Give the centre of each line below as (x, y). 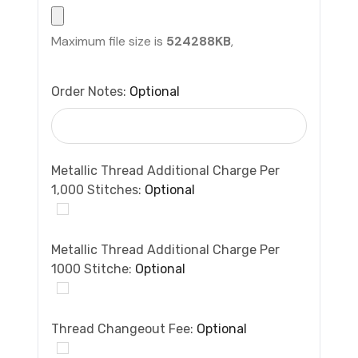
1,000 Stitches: (98, 189)
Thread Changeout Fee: (124, 328)
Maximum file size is (109, 41)
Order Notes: (90, 91)
